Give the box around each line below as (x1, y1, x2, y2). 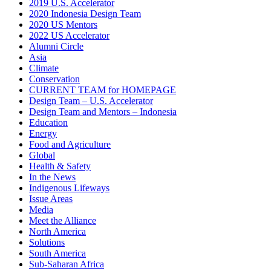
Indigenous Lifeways (29, 182, 109, 193)
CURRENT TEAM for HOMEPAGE (29, 84, 176, 95)
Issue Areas (29, 193, 73, 204)
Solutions (29, 237, 65, 247)
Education (29, 117, 68, 128)
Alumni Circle (29, 41, 83, 51)
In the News (29, 171, 76, 182)
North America (29, 226, 86, 237)
